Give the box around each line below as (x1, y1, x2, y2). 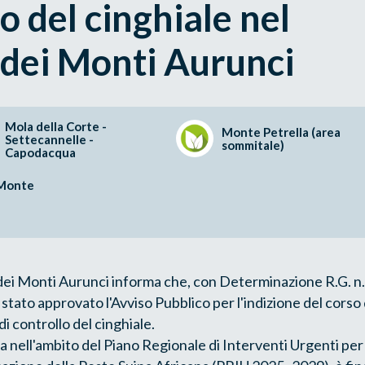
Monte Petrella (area (222, 124, 341, 139)
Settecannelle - (5, 131, 94, 147)
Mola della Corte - (5, 118, 107, 134)
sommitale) (222, 137, 284, 152)
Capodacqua (5, 144, 76, 160)
